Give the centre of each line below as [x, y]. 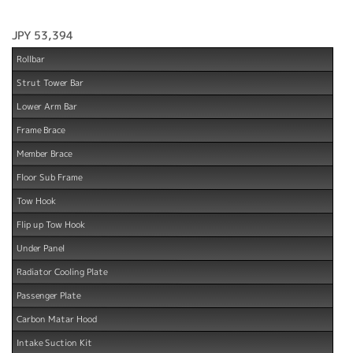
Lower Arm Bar [47, 106]
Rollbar [31, 59]
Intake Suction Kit [54, 342]
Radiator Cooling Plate [62, 271]
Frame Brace [41, 130]
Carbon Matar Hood [57, 319]
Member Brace [44, 153]
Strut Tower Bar [50, 82]
